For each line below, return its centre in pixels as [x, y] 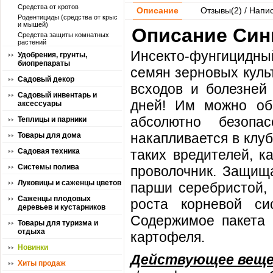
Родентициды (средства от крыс [68, 17]
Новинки [33, 247]
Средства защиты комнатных [63, 35]
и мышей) [33, 24]
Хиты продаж [42, 263]
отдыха [31, 232]
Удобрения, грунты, [52, 55]
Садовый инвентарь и [57, 95]
